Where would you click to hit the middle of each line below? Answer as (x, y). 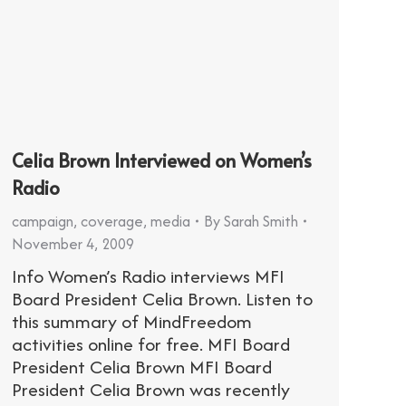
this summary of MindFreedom (132, 321)
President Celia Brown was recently (151, 389)
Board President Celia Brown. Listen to (162, 298)
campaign (43, 221)
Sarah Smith (261, 221)
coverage (112, 221)
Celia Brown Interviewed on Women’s (162, 160)
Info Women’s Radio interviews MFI (148, 275)
